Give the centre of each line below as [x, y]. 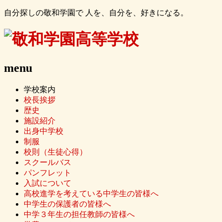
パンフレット [48, 172]
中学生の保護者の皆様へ [67, 204]
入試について [48, 183]
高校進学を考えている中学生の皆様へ [91, 193]
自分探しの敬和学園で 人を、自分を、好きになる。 [96, 13]
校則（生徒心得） [55, 152]
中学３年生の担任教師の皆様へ [79, 214]
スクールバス [48, 162]
